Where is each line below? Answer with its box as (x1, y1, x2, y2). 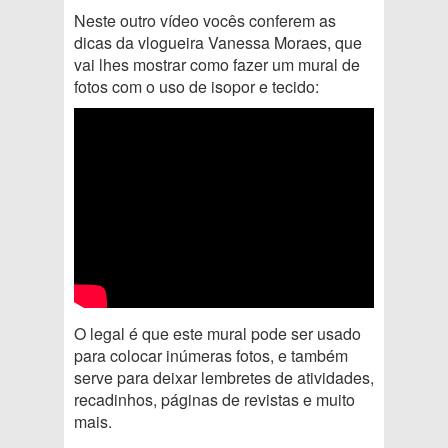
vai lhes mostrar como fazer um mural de (74, 52, 360, 76)
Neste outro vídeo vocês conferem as (74, 8, 336, 32)
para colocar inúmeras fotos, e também (74, 343, 348, 367)
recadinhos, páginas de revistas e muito (74, 387, 355, 411)
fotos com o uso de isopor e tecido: (74, 74, 319, 98)
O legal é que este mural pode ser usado (74, 321, 361, 345)
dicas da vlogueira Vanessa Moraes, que (74, 30, 362, 54)
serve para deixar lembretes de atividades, (74, 365, 374, 389)
